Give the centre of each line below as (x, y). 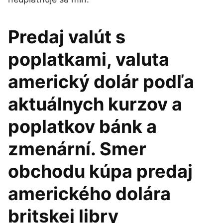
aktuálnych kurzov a (95, 104)
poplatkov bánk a (82, 126)
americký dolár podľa (101, 82)
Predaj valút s (67, 37)
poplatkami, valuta (89, 59)
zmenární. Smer (77, 149)
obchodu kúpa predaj (100, 171)
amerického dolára (89, 194)
